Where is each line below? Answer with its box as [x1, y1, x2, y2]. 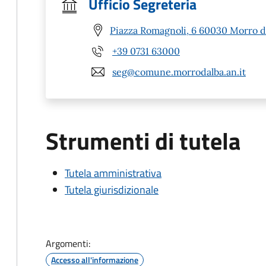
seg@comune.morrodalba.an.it [112, 65, 246, 78]
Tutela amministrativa [65, 165, 161, 181]
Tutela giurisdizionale [65, 182, 159, 198]
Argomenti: [46, 236, 90, 251]
